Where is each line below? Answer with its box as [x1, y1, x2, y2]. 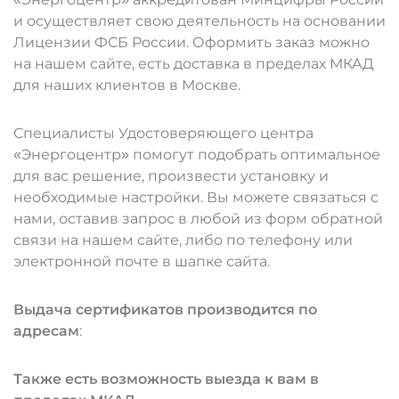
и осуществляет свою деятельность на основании [13, 12, 386, 29]
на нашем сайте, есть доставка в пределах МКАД [13, 55, 374, 72]
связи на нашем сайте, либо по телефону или [13, 232, 353, 248]
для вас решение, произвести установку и [13, 167, 329, 184]
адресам [13, 322, 79, 339]
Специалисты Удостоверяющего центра [13, 125, 313, 142]
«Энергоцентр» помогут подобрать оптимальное [13, 146, 380, 163]
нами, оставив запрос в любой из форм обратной [13, 210, 383, 227]
